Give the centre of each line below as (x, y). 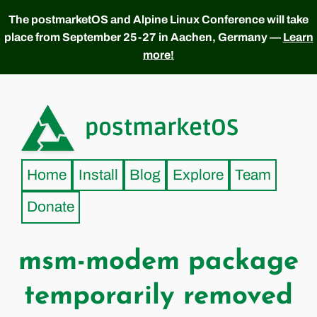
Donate (51, 207)
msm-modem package (158, 262)
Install (98, 175)
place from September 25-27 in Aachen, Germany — (143, 37)
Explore (198, 175)
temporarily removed (158, 296)
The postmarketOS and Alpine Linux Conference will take (158, 19)
